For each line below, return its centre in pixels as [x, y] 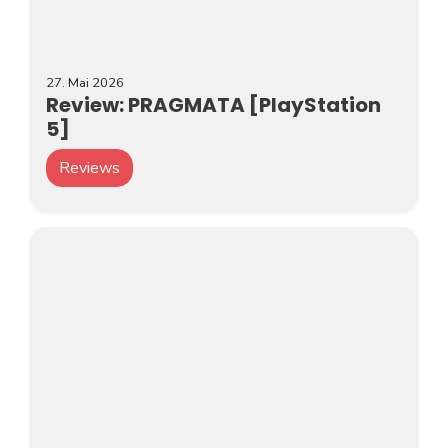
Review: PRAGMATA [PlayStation [213, 104]
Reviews [89, 167]
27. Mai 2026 [85, 82]
